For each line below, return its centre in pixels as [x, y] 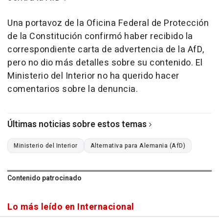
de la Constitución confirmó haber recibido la [100, 37]
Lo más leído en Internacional [71, 207]
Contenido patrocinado [44, 178]
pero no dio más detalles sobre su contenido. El [105, 63]
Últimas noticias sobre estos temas [77, 125]
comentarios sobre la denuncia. [73, 89]
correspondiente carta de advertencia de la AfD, [106, 50]
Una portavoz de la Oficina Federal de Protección [108, 23]
